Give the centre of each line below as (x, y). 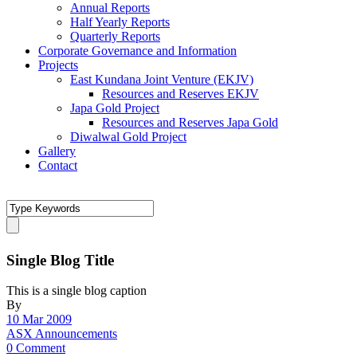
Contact (58, 165)
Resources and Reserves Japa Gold (190, 122)
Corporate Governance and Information (137, 51)
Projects (58, 65)
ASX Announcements (62, 334)
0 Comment (36, 348)
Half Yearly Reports (120, 22)
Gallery (57, 151)
